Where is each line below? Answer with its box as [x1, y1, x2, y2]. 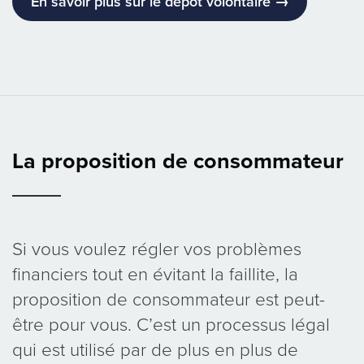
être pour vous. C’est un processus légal [12, 314, 330, 336]
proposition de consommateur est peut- [12, 288, 325, 311]
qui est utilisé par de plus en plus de [12, 339, 298, 362]
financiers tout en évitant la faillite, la [12, 263, 298, 286]
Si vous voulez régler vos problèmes [12, 238, 301, 261]
